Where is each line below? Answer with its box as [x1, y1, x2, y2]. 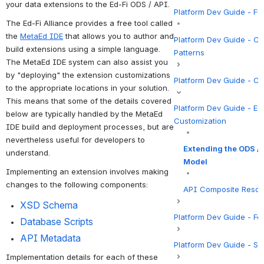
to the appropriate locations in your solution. [6, 82, 169, 93]
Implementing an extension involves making [6, 166, 169, 176]
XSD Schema [20, 199, 78, 211]
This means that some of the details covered [6, 95, 171, 105]
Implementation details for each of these [6, 252, 158, 262]
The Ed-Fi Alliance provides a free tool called [6, 18, 173, 28]
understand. [6, 147, 50, 157]
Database [20, 215, 61, 227]
